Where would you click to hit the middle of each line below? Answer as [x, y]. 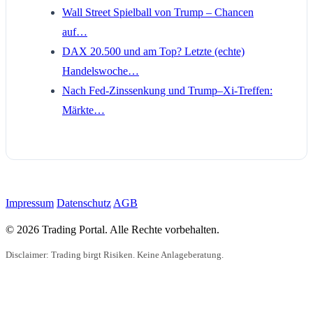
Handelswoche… [101, 71]
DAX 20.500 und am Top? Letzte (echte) [153, 51]
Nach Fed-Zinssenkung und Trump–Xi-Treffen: [167, 90]
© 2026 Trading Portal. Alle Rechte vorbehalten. [112, 229]
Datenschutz [84, 203]
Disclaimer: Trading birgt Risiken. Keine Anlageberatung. [115, 255]
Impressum [30, 203]
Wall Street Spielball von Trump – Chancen [158, 12]
